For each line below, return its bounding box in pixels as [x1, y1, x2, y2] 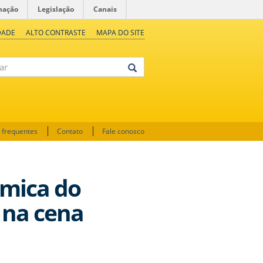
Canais [93, 4, 117, 14]
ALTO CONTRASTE [26, 28, 86, 38]
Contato [57, 126, 83, 136]
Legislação [38, 4, 74, 14]
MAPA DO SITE [96, 28, 144, 38]
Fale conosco [102, 126, 144, 136]
